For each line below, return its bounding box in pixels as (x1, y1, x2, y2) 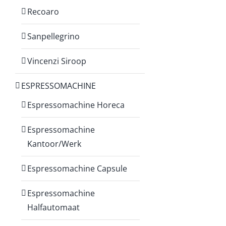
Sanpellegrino (27, 30, 80, 42)
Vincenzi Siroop (27, 55, 86, 67)
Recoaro (27, 6, 59, 17)
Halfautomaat (27, 201, 80, 213)
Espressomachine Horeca (27, 99, 125, 110)
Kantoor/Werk (27, 138, 81, 149)
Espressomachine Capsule (27, 162, 127, 174)
